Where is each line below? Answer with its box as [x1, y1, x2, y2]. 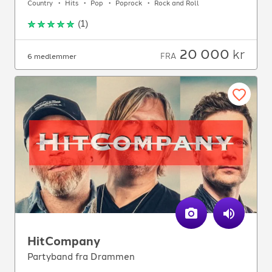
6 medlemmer [27, 52, 76, 61]
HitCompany [27, 234, 100, 249]
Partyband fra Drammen [27, 251, 135, 263]
